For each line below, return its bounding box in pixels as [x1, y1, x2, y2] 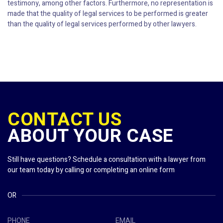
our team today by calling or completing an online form [7, 165, 175, 176]
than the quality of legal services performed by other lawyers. [7, 19, 197, 30]
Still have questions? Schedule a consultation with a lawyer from [7, 154, 206, 165]
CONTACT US [7, 106, 121, 134]
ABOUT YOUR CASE [7, 122, 173, 150]
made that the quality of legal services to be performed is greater [7, 8, 208, 19]
